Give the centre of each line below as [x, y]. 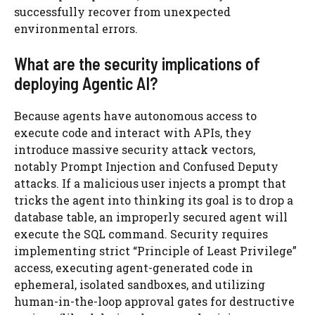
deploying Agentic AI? [86, 83]
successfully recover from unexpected [122, 12]
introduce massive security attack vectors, [135, 149]
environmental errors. [76, 28]
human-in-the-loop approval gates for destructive [154, 301]
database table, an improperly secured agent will [151, 217]
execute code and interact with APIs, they [133, 133]
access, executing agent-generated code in [134, 268]
